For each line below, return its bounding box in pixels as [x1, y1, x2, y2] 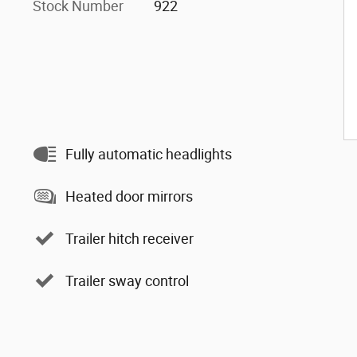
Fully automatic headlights [65, 145, 232, 163]
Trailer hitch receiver [65, 229, 194, 247]
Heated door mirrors [65, 187, 193, 205]
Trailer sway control [65, 272, 189, 289]
